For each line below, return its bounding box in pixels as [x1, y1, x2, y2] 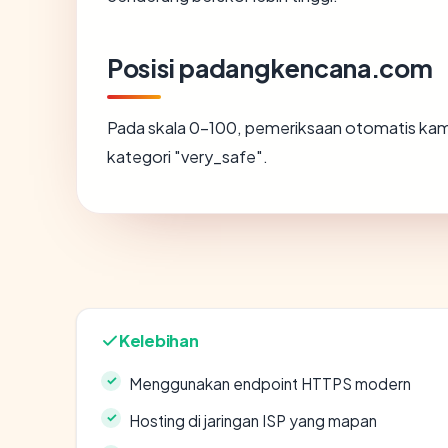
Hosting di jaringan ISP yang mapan [129, 410, 377, 430]
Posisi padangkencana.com [107, 51, 434, 84]
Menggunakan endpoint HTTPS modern [129, 373, 411, 393]
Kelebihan [119, 329, 199, 351]
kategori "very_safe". [107, 145, 268, 167]
